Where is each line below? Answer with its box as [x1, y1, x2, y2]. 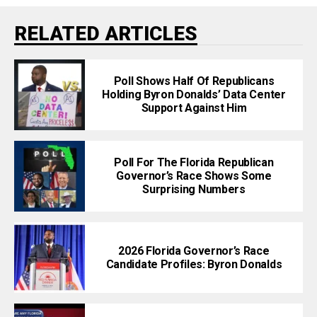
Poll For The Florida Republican [114, 156, 274, 170]
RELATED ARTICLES [14, 21, 197, 45]
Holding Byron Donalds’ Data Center [102, 88, 286, 102]
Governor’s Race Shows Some [116, 169, 272, 183]
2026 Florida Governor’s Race [118, 243, 270, 258]
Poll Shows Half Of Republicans [113, 74, 275, 88]
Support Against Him [141, 101, 247, 115]
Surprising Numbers [142, 183, 246, 197]
